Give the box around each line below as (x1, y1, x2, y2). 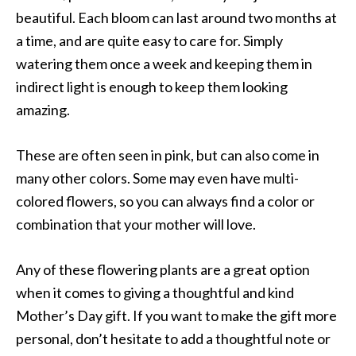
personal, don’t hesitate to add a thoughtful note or (16, 330, 331, 348)
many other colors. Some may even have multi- (16, 169, 299, 188)
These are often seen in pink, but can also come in (16, 146, 319, 164)
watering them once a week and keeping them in (16, 55, 312, 73)
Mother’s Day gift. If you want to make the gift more (16, 307, 337, 325)
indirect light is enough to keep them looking (16, 78, 288, 96)
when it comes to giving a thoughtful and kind (16, 284, 294, 302)
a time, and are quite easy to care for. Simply (16, 32, 283, 50)
